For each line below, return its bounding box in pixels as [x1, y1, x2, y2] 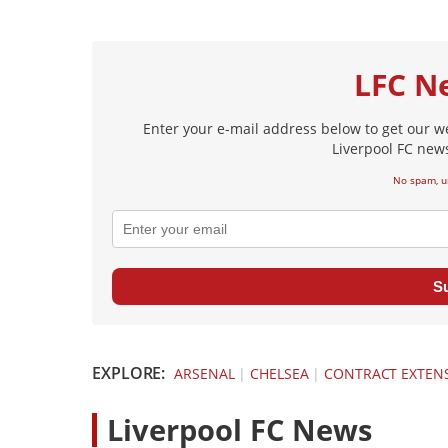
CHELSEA [250, 364, 309, 384]
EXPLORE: [92, 362, 166, 385]
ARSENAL [174, 364, 235, 384]
